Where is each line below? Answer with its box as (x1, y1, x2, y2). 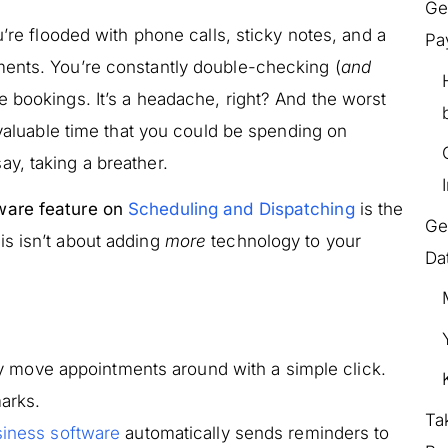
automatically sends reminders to (120, 422, 390, 443)
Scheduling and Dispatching (128, 199, 355, 220)
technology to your (206, 231, 362, 252)
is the (354, 199, 404, 220)
